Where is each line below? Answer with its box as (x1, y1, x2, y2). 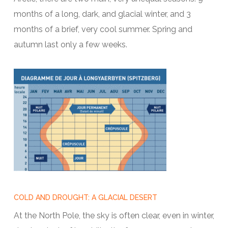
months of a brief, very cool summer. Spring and (13, 24, 192, 35)
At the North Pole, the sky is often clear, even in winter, (13, 211, 214, 221)
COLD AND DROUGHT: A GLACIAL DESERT (13, 193, 157, 202)
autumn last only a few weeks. (13, 40, 127, 50)
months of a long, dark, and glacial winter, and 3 (13, 9, 191, 19)
